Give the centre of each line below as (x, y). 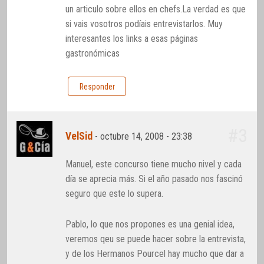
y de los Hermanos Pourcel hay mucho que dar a (155, 254)
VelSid (79, 136)
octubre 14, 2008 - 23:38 (148, 136)
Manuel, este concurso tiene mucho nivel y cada (154, 164)
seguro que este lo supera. (115, 193)
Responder (97, 86)
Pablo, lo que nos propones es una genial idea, (150, 225)
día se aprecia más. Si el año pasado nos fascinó (154, 179)
